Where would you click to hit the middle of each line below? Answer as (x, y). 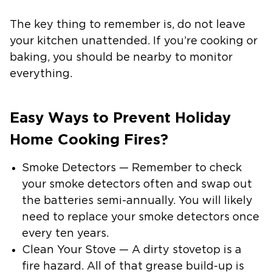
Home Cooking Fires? (89, 139)
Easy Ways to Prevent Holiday (120, 117)
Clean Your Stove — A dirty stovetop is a (132, 250)
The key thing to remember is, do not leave (127, 25)
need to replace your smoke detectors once (141, 217)
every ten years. (65, 234)
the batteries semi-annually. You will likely (137, 201)
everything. (41, 74)
